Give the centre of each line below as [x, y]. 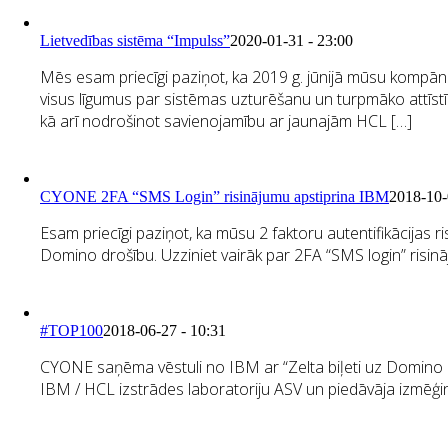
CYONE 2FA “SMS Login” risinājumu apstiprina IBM [214, 196]
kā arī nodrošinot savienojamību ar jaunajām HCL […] [226, 120]
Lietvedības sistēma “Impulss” [135, 40]
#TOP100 [71, 330]
